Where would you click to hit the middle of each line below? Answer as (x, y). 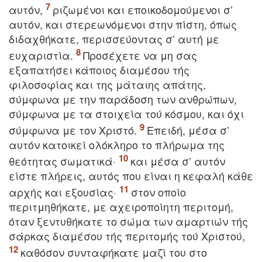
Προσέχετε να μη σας (140, 55)
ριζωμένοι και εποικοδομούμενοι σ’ (143, 9)
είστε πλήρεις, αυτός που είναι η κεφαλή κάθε (131, 175)
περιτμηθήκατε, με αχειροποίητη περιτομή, (121, 206)
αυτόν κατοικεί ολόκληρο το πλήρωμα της (117, 144)
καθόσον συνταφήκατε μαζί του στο (114, 252)
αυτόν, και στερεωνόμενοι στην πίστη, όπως (123, 24)
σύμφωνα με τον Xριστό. (74, 130)
